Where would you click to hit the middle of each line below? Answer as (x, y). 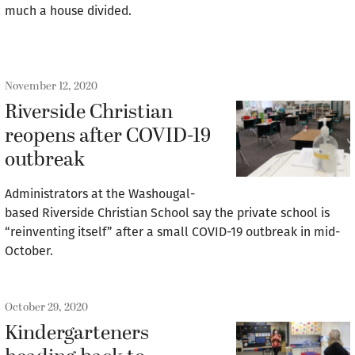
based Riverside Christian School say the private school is (167, 213)
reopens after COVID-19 (108, 136)
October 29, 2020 (46, 307)
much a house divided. (68, 11)
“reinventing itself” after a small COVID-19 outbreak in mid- (172, 232)
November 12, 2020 (51, 86)
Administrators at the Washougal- (100, 194)
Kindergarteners (77, 334)
